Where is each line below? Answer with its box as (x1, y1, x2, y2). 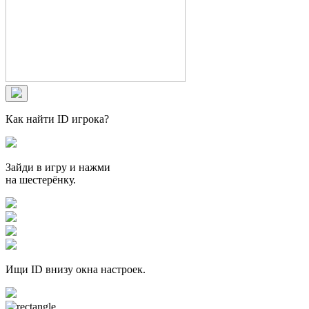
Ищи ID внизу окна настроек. (6, 263, 146, 275)
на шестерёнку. (6, 173, 76, 186)
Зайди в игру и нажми (6, 161, 110, 173)
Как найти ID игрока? (6, 112, 109, 125)
